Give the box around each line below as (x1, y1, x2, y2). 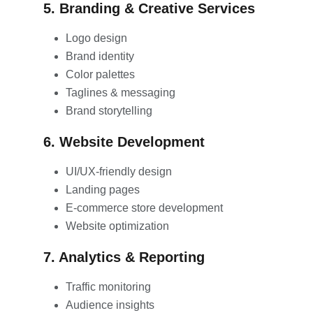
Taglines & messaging (66, 86, 175, 99)
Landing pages (66, 183, 140, 196)
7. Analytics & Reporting (43, 249, 205, 265)
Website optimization (66, 219, 169, 232)
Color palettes (66, 68, 135, 80)
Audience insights (66, 298, 154, 311)
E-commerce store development (66, 201, 223, 214)
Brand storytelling (66, 104, 152, 117)
